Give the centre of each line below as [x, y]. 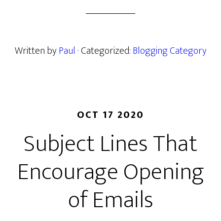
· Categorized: [105, 51]
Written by [37, 51]
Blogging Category [169, 51]
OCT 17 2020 [110, 115]
